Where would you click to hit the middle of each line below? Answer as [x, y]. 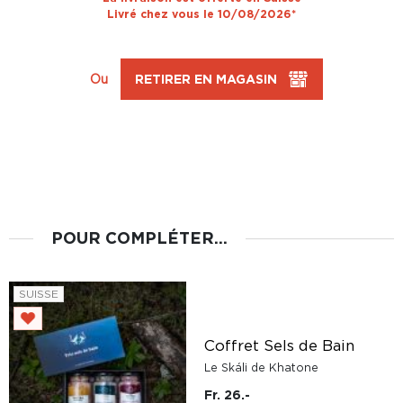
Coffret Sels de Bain [279, 345]
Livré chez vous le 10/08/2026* [201, 14]
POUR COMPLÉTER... [139, 237]
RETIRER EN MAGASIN [206, 79]
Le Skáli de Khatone [261, 367]
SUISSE [39, 294]
